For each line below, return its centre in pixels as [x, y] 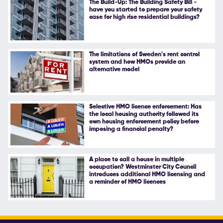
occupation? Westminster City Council [142, 167]
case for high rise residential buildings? [144, 17]
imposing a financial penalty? [131, 130]
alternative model [114, 70]
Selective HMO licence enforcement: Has [145, 107]
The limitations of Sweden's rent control [144, 55]
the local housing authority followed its [144, 115]
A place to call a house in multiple [136, 160]
